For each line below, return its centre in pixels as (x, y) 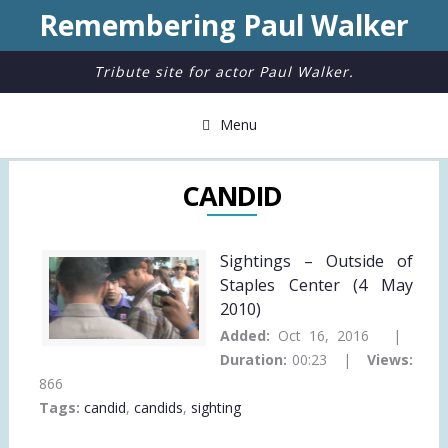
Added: (249, 335)
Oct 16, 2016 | (345, 335)
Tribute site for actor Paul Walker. (224, 71)
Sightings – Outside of (316, 260)
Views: (389, 359)
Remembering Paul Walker (224, 25)
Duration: (256, 359)
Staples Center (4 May (316, 284)
